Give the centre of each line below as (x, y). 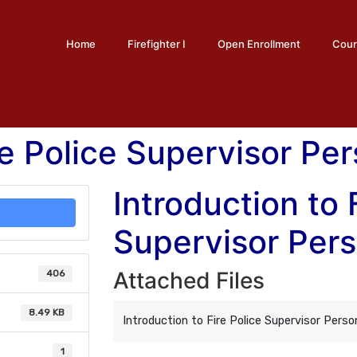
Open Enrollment (259, 44)
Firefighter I (157, 44)
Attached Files (188, 281)
